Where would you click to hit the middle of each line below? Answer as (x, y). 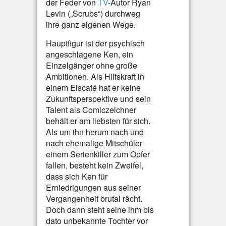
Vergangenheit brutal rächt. (94, 199)
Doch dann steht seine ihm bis (100, 210)
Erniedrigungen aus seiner (93, 187)
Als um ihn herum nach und (95, 132)
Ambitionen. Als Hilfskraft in (95, 76)
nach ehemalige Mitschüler (94, 143)
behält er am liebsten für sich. (98, 121)
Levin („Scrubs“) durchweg (93, 13)
